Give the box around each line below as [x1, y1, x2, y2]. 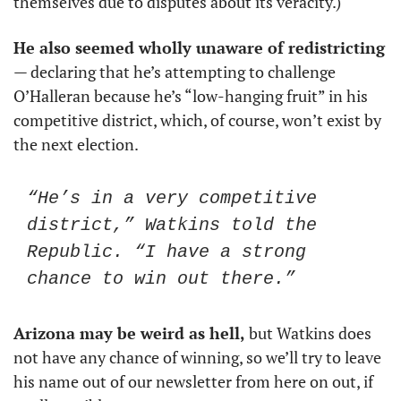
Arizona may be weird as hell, [13, 322, 249, 344]
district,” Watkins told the [27, 215, 317, 235]
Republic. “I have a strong [27, 242, 306, 262]
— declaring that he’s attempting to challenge [13, 61, 336, 82]
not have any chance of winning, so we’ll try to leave [13, 346, 381, 368]
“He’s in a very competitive [27, 188, 317, 209]
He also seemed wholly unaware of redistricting [13, 37, 385, 58]
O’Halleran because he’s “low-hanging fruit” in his [13, 85, 368, 107]
